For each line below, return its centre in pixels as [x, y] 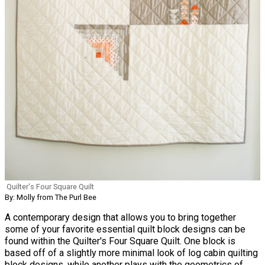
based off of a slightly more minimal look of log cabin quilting [131, 253]
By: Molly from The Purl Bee [51, 197]
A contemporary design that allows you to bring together [120, 217]
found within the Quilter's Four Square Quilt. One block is [120, 241]
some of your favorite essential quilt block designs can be [125, 229]
